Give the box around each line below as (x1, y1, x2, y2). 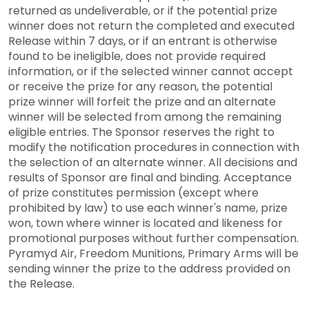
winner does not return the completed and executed (8, 17, 295, 34)
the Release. (8, 275, 74, 292)
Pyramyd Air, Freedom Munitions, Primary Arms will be (8, 245, 299, 261)
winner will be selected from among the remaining (8, 108, 281, 125)
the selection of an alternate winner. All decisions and (8, 154, 297, 170)
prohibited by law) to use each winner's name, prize (8, 199, 288, 216)
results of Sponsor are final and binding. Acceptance (8, 169, 292, 186)
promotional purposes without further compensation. (8, 230, 299, 246)
